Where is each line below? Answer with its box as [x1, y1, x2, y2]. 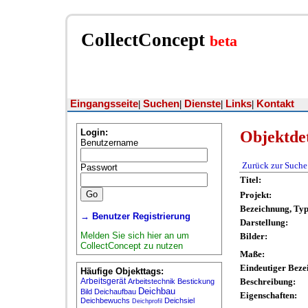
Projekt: [240, 190, 272, 201]
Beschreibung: [240, 276, 296, 287]
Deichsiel [164, 296, 195, 305]
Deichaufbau [94, 287, 138, 296]
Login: [80, 127, 108, 138]
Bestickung [177, 276, 214, 285]
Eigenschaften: [240, 290, 297, 301]
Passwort [80, 162, 118, 173]
